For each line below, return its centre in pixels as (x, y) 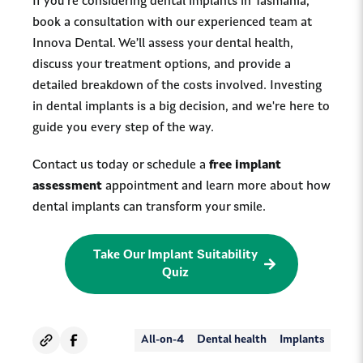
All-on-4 (162, 340)
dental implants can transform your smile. (149, 207)
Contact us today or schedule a (121, 165)
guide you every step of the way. (123, 128)
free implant (245, 165)
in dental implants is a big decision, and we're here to (181, 107)
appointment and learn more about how (216, 186)
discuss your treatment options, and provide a (162, 65)
